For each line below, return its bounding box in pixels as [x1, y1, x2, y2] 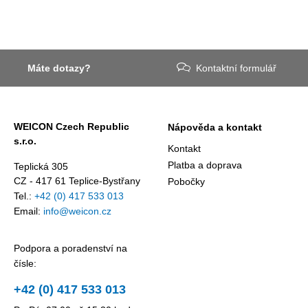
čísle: [14, 258, 36, 269]
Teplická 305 [14, 161, 68, 172]
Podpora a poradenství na [14, 243, 127, 254]
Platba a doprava [168, 159, 242, 170]
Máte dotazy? [27, 63, 91, 74]
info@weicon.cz [43, 206, 111, 217]
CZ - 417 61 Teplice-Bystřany [14, 175, 140, 186]
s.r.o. [14, 135, 36, 146]
